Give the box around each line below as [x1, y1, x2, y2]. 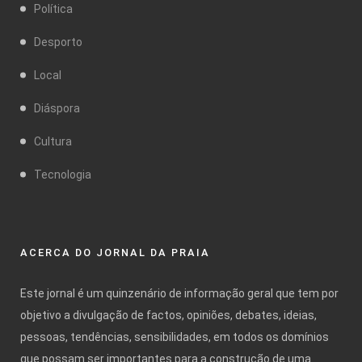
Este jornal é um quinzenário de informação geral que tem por [20, 286, 339, 300]
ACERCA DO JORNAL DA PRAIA [20, 246, 210, 259]
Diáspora [34, 101, 80, 115]
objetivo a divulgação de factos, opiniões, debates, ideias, [20, 308, 317, 322]
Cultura [34, 134, 72, 148]
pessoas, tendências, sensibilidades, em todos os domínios [20, 330, 329, 343]
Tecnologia [34, 167, 91, 181]
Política [34, 2, 73, 15]
